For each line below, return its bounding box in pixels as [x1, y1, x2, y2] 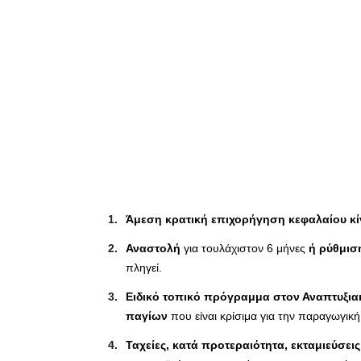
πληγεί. [126, 260, 162, 274]
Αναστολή [126, 241, 184, 255]
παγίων [126, 309, 168, 322]
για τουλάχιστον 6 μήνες [184, 241, 305, 255]
